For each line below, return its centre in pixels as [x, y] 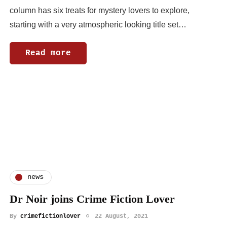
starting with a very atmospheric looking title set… [98, 24]
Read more [48, 53]
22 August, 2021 [121, 216]
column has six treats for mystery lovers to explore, [100, 10]
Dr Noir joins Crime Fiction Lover [92, 199]
